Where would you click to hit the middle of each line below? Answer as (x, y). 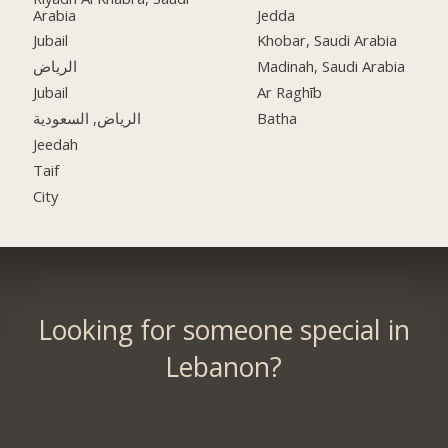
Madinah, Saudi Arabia (331, 66)
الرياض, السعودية (87, 118)
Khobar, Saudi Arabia (327, 40)
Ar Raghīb (290, 92)
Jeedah (56, 144)
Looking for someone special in (223, 330)
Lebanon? (224, 367)
